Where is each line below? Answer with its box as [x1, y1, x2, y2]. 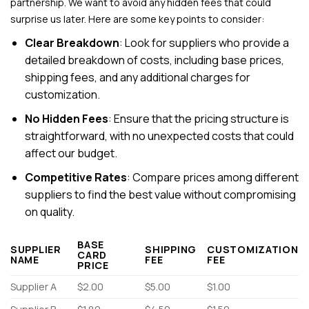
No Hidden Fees [24, 110, 108, 126]
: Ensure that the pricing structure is [108, 110, 289, 126]
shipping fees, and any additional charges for [24, 69, 250, 85]
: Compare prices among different [126, 169, 299, 185]
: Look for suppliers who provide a [119, 34, 289, 50]
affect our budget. [24, 145, 117, 161]
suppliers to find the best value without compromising [24, 186, 296, 202]
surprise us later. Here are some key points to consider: [10, 12, 264, 26]
